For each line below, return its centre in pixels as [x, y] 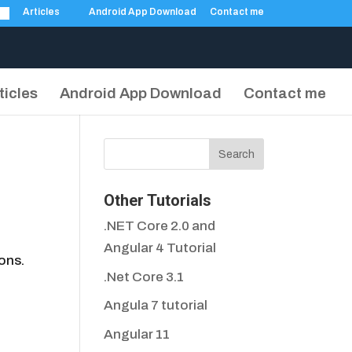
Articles [41, 12]
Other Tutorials [158, 200]
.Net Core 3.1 [144, 277]
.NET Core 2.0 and [160, 226]
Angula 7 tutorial [156, 305]
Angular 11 [137, 334]
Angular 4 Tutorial [160, 248]
